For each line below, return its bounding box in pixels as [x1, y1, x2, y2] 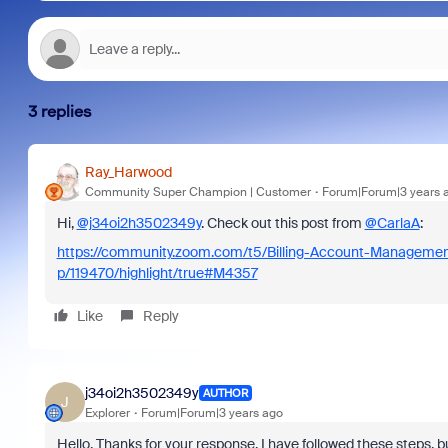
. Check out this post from [200, 214, 365, 232]
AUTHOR [202, 386, 248, 400]
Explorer [84, 404, 130, 421]
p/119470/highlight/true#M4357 [56, 264, 258, 282]
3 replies [27, 102, 92, 121]
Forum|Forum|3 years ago [140, 404, 283, 421]
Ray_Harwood [84, 162, 172, 181]
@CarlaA [364, 214, 420, 232]
